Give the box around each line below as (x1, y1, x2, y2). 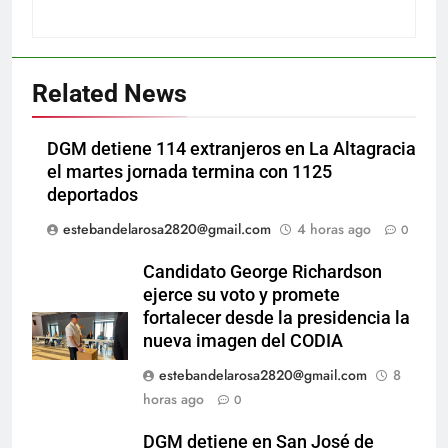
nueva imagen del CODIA (143, 330, 343, 351)
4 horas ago (297, 218, 371, 239)
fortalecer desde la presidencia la (143, 307, 410, 328)
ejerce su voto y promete (143, 284, 340, 305)
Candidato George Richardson (143, 261, 382, 282)
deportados (47, 184, 138, 205)
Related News (32, 78, 187, 108)
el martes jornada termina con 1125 (47, 161, 332, 182)
